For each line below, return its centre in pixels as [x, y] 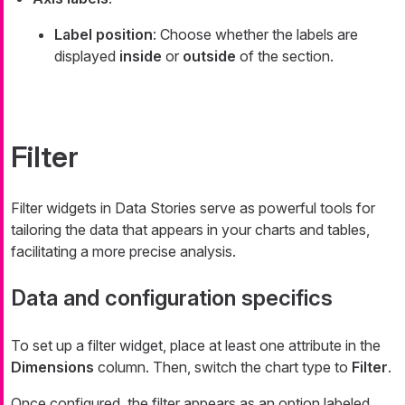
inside [141, 56]
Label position [104, 34]
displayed [87, 56]
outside [209, 56]
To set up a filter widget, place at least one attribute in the [196, 345]
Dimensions [52, 367]
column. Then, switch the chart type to [223, 367]
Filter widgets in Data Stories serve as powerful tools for [193, 207]
